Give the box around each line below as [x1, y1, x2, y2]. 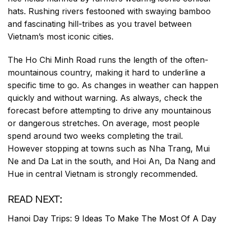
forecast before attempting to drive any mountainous [8, 105, 211, 116]
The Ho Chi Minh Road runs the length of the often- [8, 54, 208, 65]
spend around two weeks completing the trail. [8, 130, 183, 141]
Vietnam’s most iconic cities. [8, 31, 113, 42]
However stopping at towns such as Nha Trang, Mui [8, 143, 210, 154]
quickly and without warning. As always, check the [8, 92, 202, 103]
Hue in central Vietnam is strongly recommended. [8, 168, 198, 179]
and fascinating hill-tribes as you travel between [8, 19, 192, 29]
